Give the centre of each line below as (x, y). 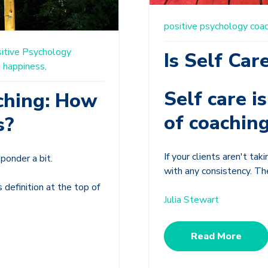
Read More (216, 236)
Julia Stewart (191, 200)
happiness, (25, 67)
